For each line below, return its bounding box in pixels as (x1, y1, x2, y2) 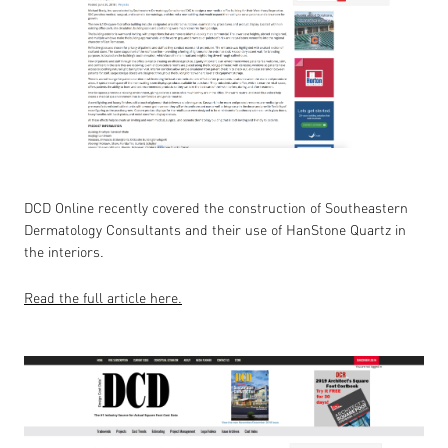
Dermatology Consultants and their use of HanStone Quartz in (24, 220, 406, 238)
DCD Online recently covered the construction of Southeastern (24, 198, 408, 216)
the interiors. (24, 242, 104, 260)
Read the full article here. (24, 288, 182, 306)
